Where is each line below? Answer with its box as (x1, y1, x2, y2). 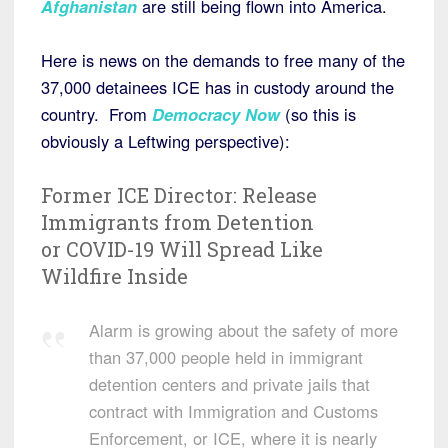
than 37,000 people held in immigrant (89, 345, 363, 370)
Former (41, 182, 117, 209)
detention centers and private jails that (89, 372, 370, 397)
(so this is (285, 102, 356, 127)
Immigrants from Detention (41, 209, 314, 236)
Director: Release (149, 182, 317, 209)
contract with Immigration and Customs (89, 399, 378, 424)
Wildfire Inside (41, 263, 188, 290)
